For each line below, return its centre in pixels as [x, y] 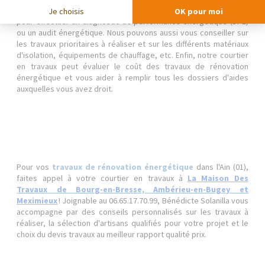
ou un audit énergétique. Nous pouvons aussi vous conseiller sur [132, 33]
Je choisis [66, 12]
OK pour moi [199, 12]
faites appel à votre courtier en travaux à [102, 178]
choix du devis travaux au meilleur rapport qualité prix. [112, 234]
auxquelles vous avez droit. [65, 89]
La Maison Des [218, 178]
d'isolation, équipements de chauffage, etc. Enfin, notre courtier [132, 55]
